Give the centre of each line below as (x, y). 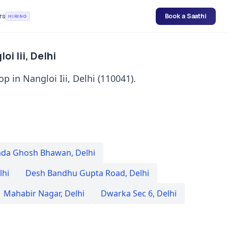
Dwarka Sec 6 (127, 193)
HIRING (18, 16)
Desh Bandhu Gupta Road (75, 173)
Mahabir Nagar (32, 193)
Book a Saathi (186, 16)
